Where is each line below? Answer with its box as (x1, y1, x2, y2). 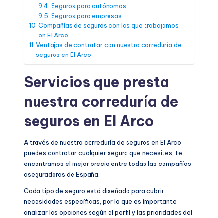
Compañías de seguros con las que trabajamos (38, 21, 179, 29)
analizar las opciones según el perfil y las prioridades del (24, 208, 192, 216)
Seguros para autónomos (51, 1, 126, 10)
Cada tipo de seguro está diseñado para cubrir (24, 186, 164, 195)
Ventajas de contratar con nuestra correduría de (36, 40, 182, 49)
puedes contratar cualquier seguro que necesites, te (24, 148, 182, 157)
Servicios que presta (24, 73, 169, 91)
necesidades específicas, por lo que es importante (24, 197, 177, 205)
